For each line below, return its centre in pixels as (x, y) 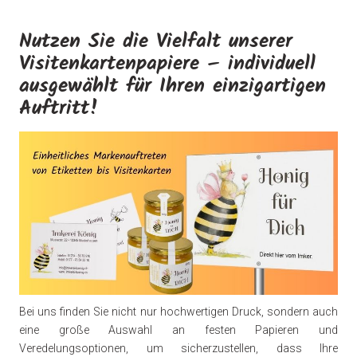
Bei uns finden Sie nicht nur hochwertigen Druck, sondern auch (178, 312)
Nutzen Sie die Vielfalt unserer (156, 42)
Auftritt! (59, 109)
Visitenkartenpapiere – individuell (167, 64)
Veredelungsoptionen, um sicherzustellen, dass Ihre (178, 349)
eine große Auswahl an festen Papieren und (178, 330)
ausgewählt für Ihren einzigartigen (173, 86)
